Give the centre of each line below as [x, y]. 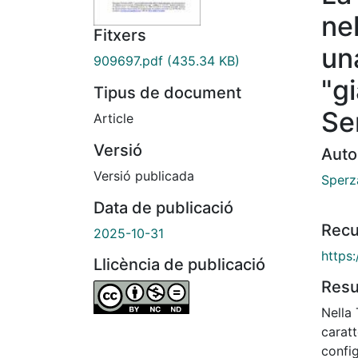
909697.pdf [128, 61]
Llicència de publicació [179, 265]
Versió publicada [144, 176]
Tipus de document [167, 93]
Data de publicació [163, 208]
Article [113, 119]
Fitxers [120, 36]
